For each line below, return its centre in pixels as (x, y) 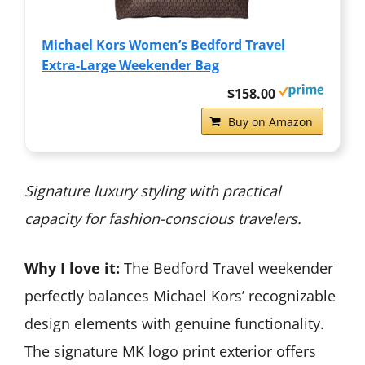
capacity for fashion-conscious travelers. (163, 218)
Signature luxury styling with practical (153, 190)
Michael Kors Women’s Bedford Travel (163, 44)
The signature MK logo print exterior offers (170, 351)
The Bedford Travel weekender (226, 268)
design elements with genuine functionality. (174, 323)
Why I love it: (72, 268)
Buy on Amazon (270, 121)
